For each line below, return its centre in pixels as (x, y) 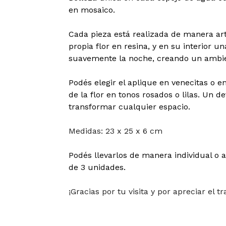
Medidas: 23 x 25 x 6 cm (115, 131)
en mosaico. (92, 10)
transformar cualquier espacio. (129, 107)
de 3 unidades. (97, 167)
